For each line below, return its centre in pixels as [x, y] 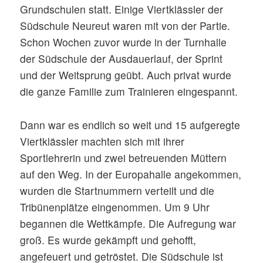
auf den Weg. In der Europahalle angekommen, [131, 174]
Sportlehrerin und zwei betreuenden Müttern [124, 158]
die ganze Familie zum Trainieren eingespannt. [129, 92]
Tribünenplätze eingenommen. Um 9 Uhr [115, 207]
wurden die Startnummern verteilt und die [117, 191]
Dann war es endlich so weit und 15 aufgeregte [130, 125]
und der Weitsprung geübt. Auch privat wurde [126, 75]
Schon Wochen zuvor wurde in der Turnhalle [124, 42]
